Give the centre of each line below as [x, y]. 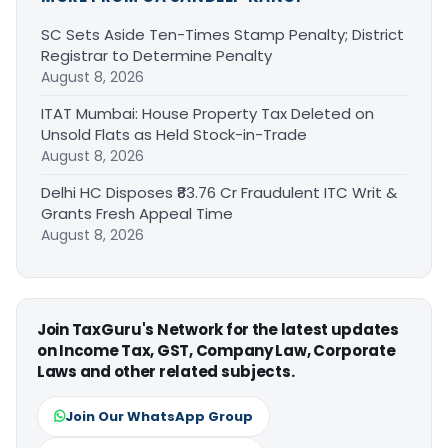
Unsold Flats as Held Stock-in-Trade [174, 134]
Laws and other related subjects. [166, 371]
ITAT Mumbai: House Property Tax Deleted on [207, 113]
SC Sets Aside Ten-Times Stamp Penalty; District [222, 34]
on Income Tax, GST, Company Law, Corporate [216, 350]
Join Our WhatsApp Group [159, 416]
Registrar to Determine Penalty [156, 55]
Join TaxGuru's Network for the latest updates [218, 329]
